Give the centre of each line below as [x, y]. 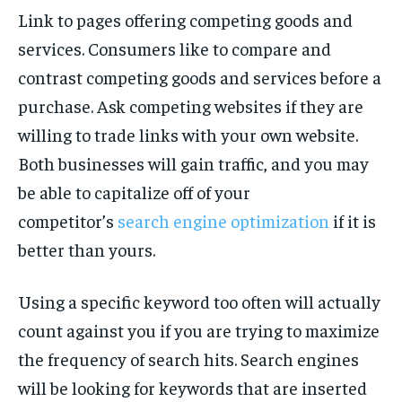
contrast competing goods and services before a [200, 77]
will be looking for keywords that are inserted [192, 388]
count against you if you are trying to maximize [199, 330]
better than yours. [87, 249]
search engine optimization [223, 221]
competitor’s [68, 221]
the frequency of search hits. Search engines [188, 359]
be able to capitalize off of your [134, 192]
